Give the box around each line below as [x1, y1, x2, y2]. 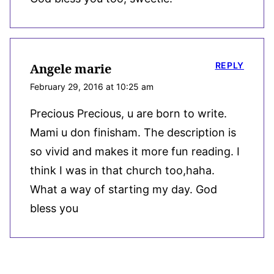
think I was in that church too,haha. [30, 163, 215, 177]
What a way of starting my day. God [30, 182, 217, 196]
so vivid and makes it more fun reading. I [30, 144, 240, 158]
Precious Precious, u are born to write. [30, 106, 227, 120]
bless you [30, 201, 78, 215]
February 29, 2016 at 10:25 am [30, 81, 154, 92]
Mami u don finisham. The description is [30, 125, 236, 139]
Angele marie [30, 60, 111, 77]
